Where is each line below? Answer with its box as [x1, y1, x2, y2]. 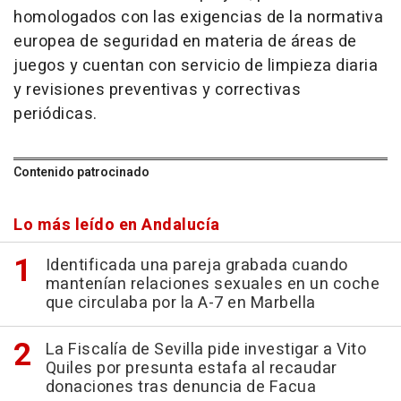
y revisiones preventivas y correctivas [13, 78, 301, 103]
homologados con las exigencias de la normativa [13, 5, 383, 30]
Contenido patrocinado [13, 163, 149, 183]
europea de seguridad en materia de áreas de [13, 30, 357, 55]
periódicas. [13, 102, 98, 127]
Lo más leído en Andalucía [13, 213, 220, 238]
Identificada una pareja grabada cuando [45, 253, 348, 278]
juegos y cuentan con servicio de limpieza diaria [13, 54, 378, 79]
